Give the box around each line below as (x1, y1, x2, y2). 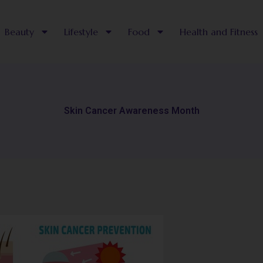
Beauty (4, 25, 34, 38)
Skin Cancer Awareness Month (63, 104, 200, 116)
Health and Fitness (179, 25, 258, 38)
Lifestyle (63, 25, 98, 38)
